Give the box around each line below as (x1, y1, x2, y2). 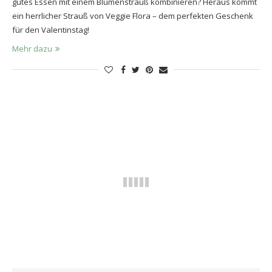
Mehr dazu (12, 42, 52, 54)
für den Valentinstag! (12, 24, 89, 35)
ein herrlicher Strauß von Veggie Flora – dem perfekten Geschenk (12, 10, 253, 21)
